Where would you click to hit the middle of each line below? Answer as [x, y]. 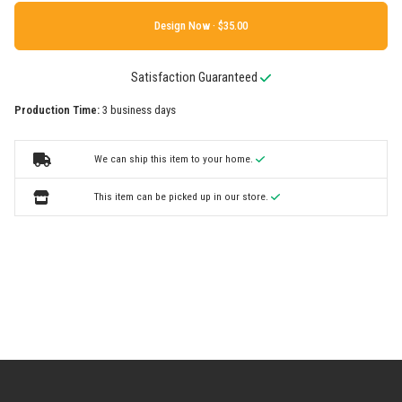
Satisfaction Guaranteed [195, 77]
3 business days [138, 109]
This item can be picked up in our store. [182, 196]
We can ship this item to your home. [175, 158]
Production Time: [57, 109]
